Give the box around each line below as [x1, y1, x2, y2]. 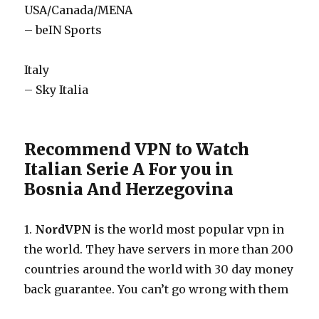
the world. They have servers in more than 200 [24, 242, 294, 256]
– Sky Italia [24, 83, 89, 97]
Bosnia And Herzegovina [24, 179, 234, 199]
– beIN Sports [24, 23, 103, 37]
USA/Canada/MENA [24, 3, 133, 17]
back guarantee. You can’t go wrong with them [24, 282, 289, 296]
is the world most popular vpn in [91, 222, 285, 236]
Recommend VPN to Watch [24, 139, 250, 159]
